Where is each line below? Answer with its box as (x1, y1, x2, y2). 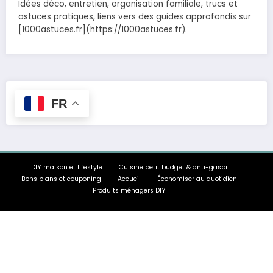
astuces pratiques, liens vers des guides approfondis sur (18, 11, 251, 23)
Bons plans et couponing (21, 174, 101, 184)
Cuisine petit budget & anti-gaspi (119, 163, 227, 172)
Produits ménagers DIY (93, 186, 166, 196)
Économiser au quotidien (157, 174, 237, 184)
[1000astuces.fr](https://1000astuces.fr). (18, 24, 187, 36)
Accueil (118, 174, 141, 184)
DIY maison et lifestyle (31, 163, 102, 172)
